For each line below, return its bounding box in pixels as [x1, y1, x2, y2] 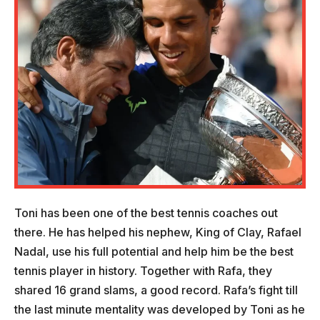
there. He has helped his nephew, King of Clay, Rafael [14, 224, 301, 239]
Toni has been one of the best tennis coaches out [14, 205, 278, 220]
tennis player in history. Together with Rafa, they [14, 263, 272, 278]
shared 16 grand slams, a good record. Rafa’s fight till [14, 282, 298, 297]
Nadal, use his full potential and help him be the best [14, 244, 294, 259]
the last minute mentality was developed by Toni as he [14, 301, 305, 316]
